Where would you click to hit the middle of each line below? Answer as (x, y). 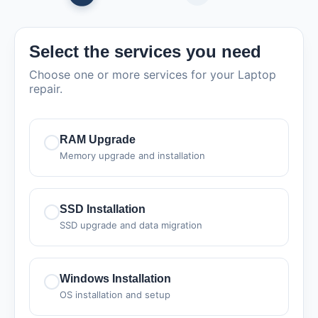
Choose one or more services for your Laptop (153, 75)
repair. (46, 89)
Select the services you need (145, 51)
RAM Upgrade (98, 139)
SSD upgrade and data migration (131, 225)
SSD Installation (103, 209)
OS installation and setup (115, 295)
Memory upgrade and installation (132, 155)
